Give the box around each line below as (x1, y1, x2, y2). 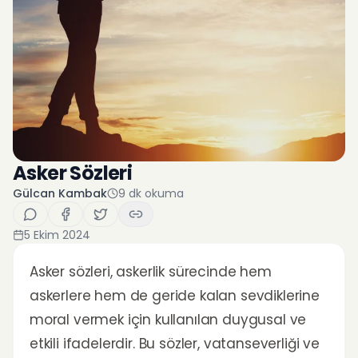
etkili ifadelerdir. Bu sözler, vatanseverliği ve (30, 334, 320, 353)
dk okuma (125, 185, 184, 201)
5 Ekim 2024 (24, 227, 90, 243)
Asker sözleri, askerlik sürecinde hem (30, 262, 272, 281)
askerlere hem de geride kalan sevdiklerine (30, 286, 320, 305)
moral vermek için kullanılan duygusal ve (30, 310, 307, 329)
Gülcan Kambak (13, 185, 107, 201)
